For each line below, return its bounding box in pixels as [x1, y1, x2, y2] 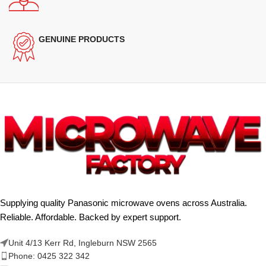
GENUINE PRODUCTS [39, 34, 125, 45]
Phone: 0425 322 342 [8, 251, 90, 261]
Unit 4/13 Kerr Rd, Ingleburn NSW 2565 [8, 237, 157, 248]
